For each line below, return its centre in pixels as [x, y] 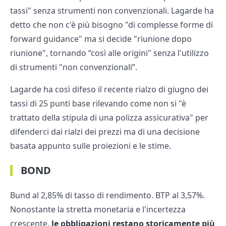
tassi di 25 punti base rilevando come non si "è [98, 104]
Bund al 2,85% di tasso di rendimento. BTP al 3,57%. [107, 195]
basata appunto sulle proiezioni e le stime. [91, 146]
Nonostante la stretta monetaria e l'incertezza [98, 210]
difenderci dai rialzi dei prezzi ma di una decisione [105, 132]
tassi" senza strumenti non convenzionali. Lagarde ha [112, 11]
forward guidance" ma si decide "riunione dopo [101, 39]
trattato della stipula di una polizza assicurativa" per [109, 118]
